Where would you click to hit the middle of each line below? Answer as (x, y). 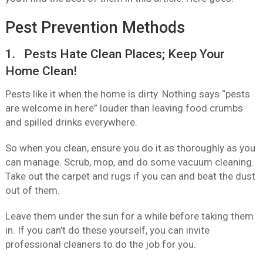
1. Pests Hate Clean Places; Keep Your (115, 54)
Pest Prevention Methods (95, 28)
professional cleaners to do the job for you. (100, 245)
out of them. (32, 190)
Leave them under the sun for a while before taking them (129, 216)
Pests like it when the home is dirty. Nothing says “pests (127, 94)
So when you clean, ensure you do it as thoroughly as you (130, 148)
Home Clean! (41, 71)
